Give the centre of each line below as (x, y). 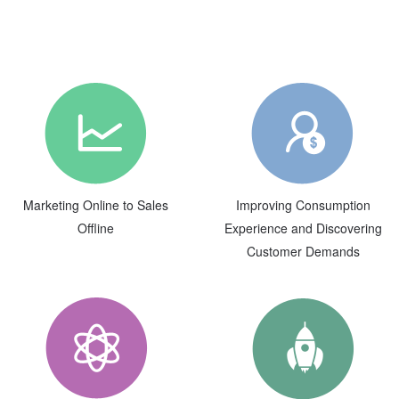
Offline (96, 228)
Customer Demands (303, 251)
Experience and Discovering (303, 228)
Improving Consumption (303, 205)
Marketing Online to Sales (96, 205)
